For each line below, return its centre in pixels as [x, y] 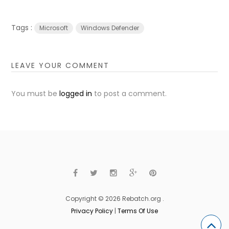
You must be [36, 93]
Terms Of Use [138, 211]
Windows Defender [110, 28]
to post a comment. [130, 93]
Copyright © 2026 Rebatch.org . [114, 198]
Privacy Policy [92, 211]
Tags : [23, 27]
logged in [76, 93]
